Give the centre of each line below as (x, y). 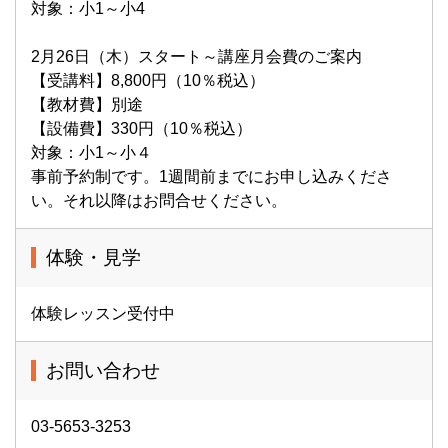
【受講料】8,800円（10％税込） (164, 80)
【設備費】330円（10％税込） (141, 128)
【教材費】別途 (87, 104)
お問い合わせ (103, 370)
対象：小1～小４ (91, 152)
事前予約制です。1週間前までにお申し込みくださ (211, 176)
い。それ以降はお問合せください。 (159, 200)
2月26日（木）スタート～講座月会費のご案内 (196, 56)
